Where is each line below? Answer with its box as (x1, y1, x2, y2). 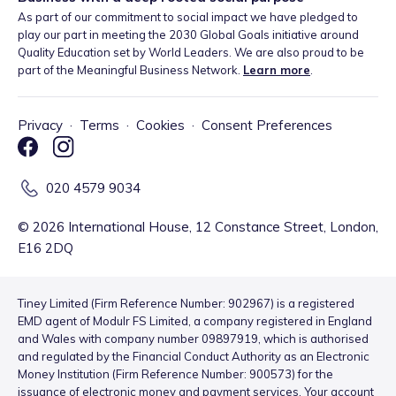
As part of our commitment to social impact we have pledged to (18, 10, 358, 25)
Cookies (136, 117, 185, 134)
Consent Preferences (202, 117, 332, 134)
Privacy (18, 117, 63, 134)
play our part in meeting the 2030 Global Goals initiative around (18, 27, 359, 42)
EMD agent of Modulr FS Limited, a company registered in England (18, 314, 372, 329)
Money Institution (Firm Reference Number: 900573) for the (18, 367, 333, 382)
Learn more (243, 63, 310, 78)
